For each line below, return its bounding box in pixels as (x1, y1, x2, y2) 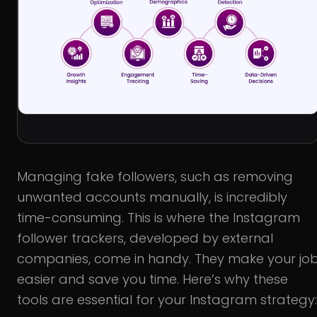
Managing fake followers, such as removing (17, 167, 293, 185)
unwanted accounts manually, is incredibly (17, 188, 287, 206)
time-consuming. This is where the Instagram (17, 208, 300, 226)
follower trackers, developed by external (17, 229, 273, 247)
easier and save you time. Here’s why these (17, 270, 288, 288)
